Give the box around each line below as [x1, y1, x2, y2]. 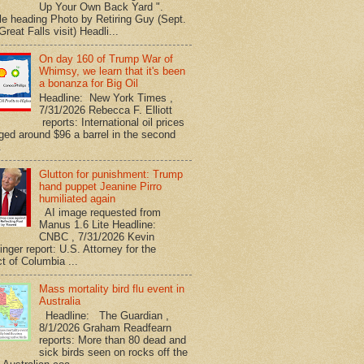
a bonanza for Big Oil [39, 76, 139, 89]
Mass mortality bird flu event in [39, 283, 185, 296]
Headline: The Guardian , [39, 309, 170, 322]
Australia [39, 295, 81, 308]
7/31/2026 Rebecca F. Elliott [39, 103, 173, 116]
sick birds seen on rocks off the [39, 345, 188, 358]
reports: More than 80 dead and [39, 333, 187, 346]
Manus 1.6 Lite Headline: [39, 219, 163, 232]
